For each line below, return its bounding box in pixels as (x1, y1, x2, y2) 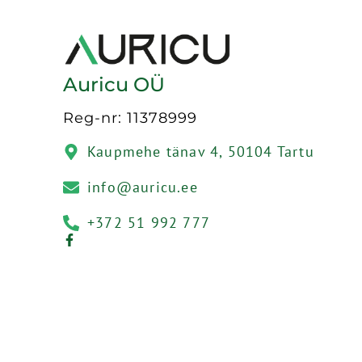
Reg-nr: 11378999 (63, 109, 197, 127)
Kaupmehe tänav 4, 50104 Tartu (87, 142, 314, 162)
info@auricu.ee (87, 178, 198, 197)
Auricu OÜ (63, 73, 165, 96)
